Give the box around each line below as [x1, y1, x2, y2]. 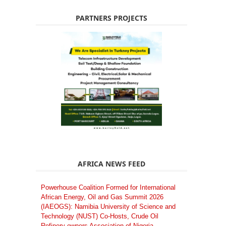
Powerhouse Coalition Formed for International [41, 184, 176, 192]
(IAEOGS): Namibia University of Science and [41, 203, 176, 211]
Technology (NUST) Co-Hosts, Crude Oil [41, 212, 158, 220]
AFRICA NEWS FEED [78, 159, 145, 169]
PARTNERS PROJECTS [76, 13, 147, 23]
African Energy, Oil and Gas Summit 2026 [41, 193, 163, 201]
